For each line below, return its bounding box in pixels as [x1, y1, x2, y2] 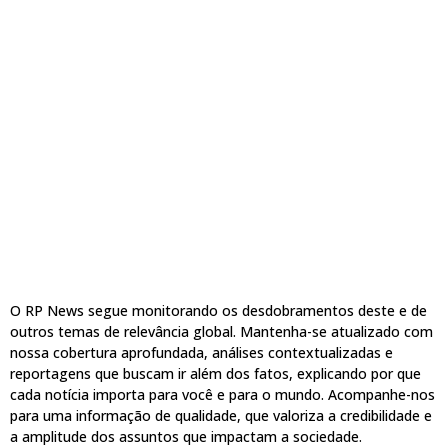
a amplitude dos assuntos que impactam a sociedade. [10, 426, 362, 446]
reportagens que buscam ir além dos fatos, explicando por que [10, 363, 421, 383]
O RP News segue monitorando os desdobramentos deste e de [10, 300, 427, 320]
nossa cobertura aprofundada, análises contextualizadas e [10, 342, 393, 362]
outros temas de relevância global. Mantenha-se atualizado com [10, 321, 433, 341]
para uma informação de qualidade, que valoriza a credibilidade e [10, 405, 432, 425]
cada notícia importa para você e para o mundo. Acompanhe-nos [10, 384, 435, 404]
